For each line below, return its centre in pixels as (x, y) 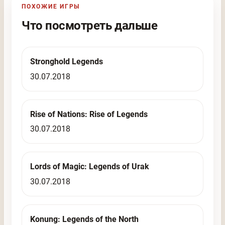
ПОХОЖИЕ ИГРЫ (51, 6)
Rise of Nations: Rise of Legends (89, 114)
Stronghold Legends (67, 61)
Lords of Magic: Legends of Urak (90, 167)
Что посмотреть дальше (90, 25)
